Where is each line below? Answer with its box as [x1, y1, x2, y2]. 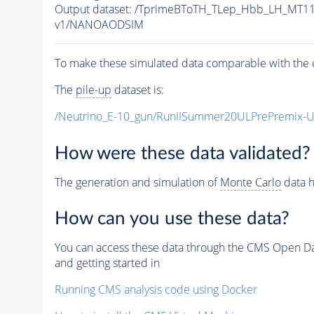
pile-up [75, 82, 111, 98]
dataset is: [111, 82, 164, 98]
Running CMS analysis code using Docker [54, 282, 257, 298]
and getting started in [54, 255, 160, 271]
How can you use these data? [54, 210, 289, 228]
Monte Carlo [219, 174, 281, 190]
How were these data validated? [54, 144, 310, 163]
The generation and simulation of [54, 174, 220, 190]
